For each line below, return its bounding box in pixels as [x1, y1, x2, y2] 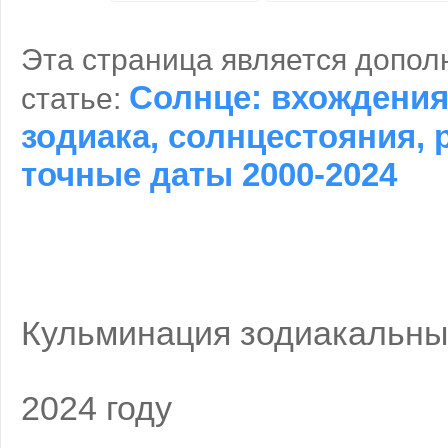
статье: [21, 81, 129, 115]
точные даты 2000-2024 [21, 155, 397, 193]
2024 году [21, 388, 172, 427]
